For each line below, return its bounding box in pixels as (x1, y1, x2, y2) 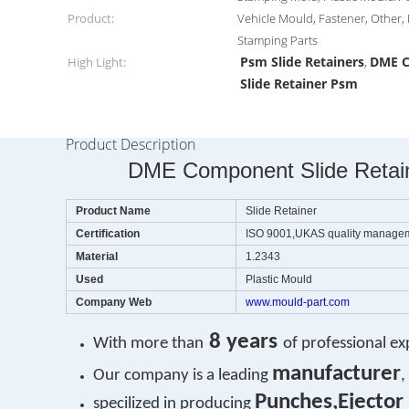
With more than (93, 335, 204, 352)
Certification (76, 227, 140, 240)
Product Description (66, 134, 195, 154)
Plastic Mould (246, 273, 312, 286)
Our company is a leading (93, 367, 268, 384)
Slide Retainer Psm (240, 75, 359, 92)
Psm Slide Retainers (240, 53, 365, 70)
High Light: (68, 54, 126, 70)
